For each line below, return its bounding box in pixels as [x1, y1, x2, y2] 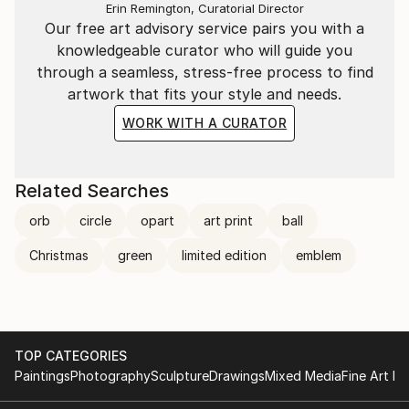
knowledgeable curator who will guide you [57, 41, 352, 59]
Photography [70, 368, 151, 383]
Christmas [29, 247, 89, 263]
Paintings [15, 368, 70, 383]
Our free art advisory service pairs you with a [45, 19, 364, 37]
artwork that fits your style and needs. [68, 85, 341, 103]
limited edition [182, 247, 267, 263]
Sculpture [151, 368, 209, 383]
